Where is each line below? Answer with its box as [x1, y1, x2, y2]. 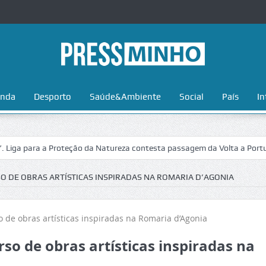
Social [179, 91, 204, 102]
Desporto [33, 91, 71, 102]
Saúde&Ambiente [89, 91, 161, 102]
